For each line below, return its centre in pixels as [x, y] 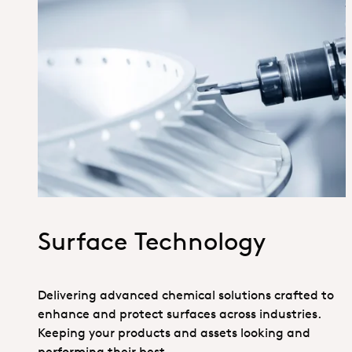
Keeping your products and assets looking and [174, 332]
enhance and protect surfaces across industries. [180, 313]
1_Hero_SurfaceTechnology [270, 107]
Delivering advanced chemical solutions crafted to [186, 294]
